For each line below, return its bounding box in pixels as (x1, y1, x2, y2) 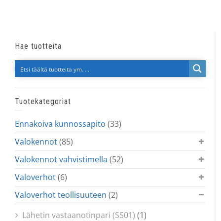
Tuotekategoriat (15, 97, 71, 107)
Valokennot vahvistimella (15, 154, 108, 165)
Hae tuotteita (15, 41, 62, 51)
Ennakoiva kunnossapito (15, 118, 106, 130)
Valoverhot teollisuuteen (15, 189, 107, 201)
